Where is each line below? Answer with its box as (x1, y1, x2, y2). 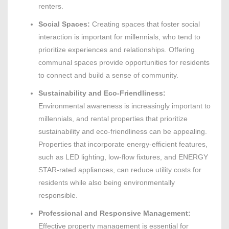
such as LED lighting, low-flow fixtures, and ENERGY (38, 153, 208, 162)
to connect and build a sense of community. (38, 71, 178, 80)
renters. (38, 2, 63, 11)
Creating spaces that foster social (90, 20, 200, 29)
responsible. (38, 191, 78, 200)
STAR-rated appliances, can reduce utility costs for (38, 166, 201, 174)
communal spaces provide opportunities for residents (38, 58, 210, 67)
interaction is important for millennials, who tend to (38, 33, 200, 41)
